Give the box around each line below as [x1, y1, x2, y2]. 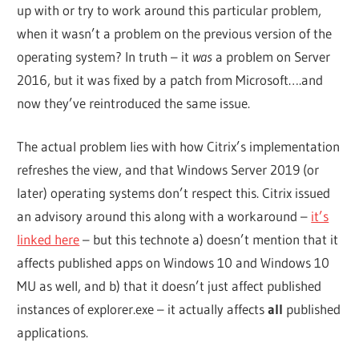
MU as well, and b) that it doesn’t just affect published [17, 277, 322, 295]
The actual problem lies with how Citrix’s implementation [17, 138, 341, 155]
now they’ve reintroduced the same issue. [17, 94, 251, 111]
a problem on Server [216, 47, 331, 65]
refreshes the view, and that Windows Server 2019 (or [17, 161, 320, 179]
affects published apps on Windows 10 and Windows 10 [17, 254, 330, 272]
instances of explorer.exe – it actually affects [17, 301, 268, 318]
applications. [17, 324, 89, 341]
